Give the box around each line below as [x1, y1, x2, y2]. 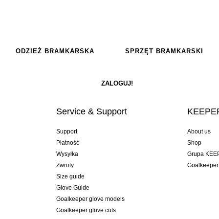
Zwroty [56, 161, 74, 169]
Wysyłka [56, 150, 78, 157]
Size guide [56, 173, 85, 180]
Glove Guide [56, 184, 89, 191]
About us [187, 128, 211, 135]
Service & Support [56, 106, 127, 116]
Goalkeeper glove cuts [56, 206, 116, 214]
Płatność [56, 139, 79, 146]
